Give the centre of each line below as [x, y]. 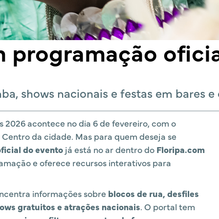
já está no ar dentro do [110, 149]
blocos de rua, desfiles [153, 193]
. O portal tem [168, 207]
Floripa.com [181, 149]
